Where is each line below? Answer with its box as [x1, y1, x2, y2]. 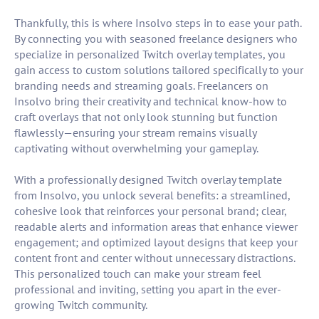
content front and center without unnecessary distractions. [14, 251, 295, 266]
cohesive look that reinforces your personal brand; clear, [14, 204, 286, 219]
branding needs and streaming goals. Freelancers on [14, 78, 268, 93]
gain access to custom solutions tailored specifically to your [14, 63, 303, 78]
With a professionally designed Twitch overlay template [14, 172, 282, 187]
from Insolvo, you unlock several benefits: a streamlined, [14, 188, 290, 203]
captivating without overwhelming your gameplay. [14, 141, 258, 156]
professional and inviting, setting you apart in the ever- [14, 282, 281, 297]
